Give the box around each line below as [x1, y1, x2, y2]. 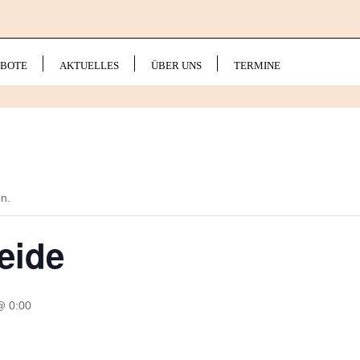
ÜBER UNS [151, 59, 202, 72]
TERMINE [234, 59, 280, 72]
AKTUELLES [59, 59, 119, 72]
